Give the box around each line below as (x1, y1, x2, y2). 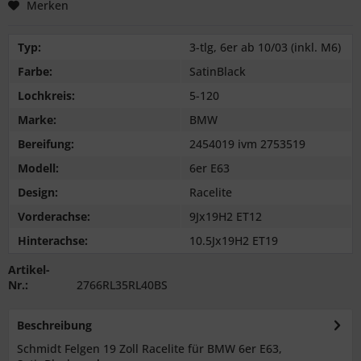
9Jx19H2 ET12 (189, 209, 262, 225)
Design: (18, 185, 58, 201)
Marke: (18, 112, 56, 128)
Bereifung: (18, 136, 74, 152)
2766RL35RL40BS (76, 277, 168, 293)
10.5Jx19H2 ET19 (189, 233, 278, 249)
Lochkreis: (18, 88, 75, 104)
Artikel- (8, 262, 50, 278)
